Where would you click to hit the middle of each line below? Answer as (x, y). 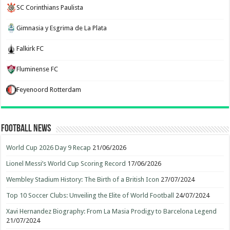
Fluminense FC (37, 69)
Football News (26, 129)
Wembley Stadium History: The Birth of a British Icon (83, 179)
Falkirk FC (30, 49)
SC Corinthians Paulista (50, 7)
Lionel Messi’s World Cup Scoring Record (66, 164)
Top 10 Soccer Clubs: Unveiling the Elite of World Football (90, 195)
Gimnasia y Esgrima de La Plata (62, 28)
